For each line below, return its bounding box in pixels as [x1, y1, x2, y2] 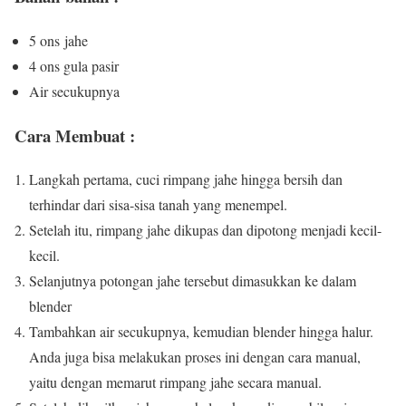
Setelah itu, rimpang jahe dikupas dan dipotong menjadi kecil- [29, 220, 382, 240]
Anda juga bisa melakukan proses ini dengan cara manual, [29, 347, 361, 367]
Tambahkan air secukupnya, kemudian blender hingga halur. [29, 322, 373, 342]
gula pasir [63, 55, 119, 75]
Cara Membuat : [14, 122, 135, 148]
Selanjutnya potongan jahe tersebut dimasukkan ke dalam [29, 271, 356, 291]
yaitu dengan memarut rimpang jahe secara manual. [29, 372, 322, 392]
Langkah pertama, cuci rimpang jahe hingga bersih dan [29, 169, 343, 189]
